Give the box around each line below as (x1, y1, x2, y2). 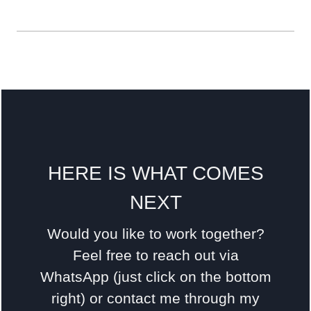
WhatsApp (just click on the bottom (40, 268, 271, 285)
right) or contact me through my (51, 289, 260, 306)
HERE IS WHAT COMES (47, 162, 264, 184)
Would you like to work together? (47, 225, 264, 242)
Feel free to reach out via (72, 246, 239, 263)
